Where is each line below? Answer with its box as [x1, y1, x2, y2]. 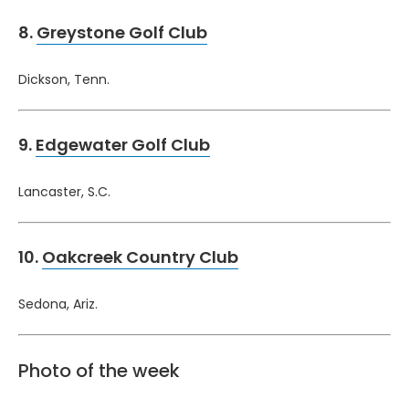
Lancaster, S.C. [18, 182, 110, 201]
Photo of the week [18, 357, 180, 383]
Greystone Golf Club [37, 20, 207, 44]
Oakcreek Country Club [42, 245, 238, 268]
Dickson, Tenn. [18, 69, 110, 89]
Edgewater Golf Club [36, 132, 210, 156]
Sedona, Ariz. [18, 294, 98, 313]
